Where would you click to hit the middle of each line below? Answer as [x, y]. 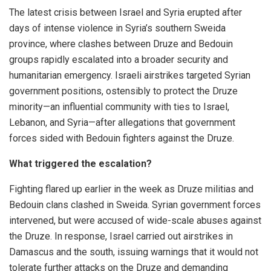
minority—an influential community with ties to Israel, [119, 106]
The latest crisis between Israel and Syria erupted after [126, 12]
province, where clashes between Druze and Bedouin [121, 44]
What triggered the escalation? [80, 163]
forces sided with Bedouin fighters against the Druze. [122, 138]
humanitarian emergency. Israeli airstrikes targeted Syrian [130, 75]
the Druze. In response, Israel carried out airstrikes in [121, 236]
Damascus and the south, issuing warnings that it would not [134, 252]
